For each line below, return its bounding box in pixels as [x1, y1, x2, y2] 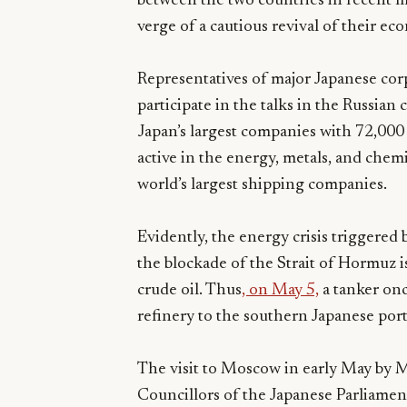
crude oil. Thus [137, 282, 242, 299]
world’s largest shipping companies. [137, 176, 387, 194]
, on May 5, [242, 282, 319, 299]
